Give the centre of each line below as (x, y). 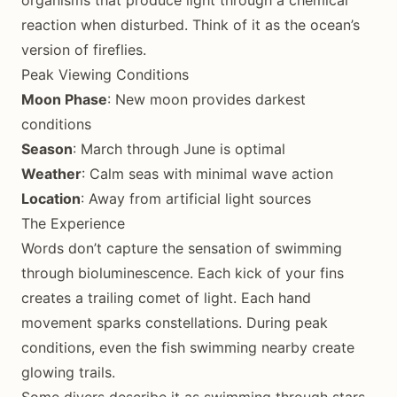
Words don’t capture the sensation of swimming (182, 248)
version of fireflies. (84, 50)
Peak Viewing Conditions (105, 74)
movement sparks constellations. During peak (175, 323)
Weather (51, 174)
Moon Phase (64, 99)
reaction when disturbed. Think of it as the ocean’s (191, 25)
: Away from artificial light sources (196, 198)
